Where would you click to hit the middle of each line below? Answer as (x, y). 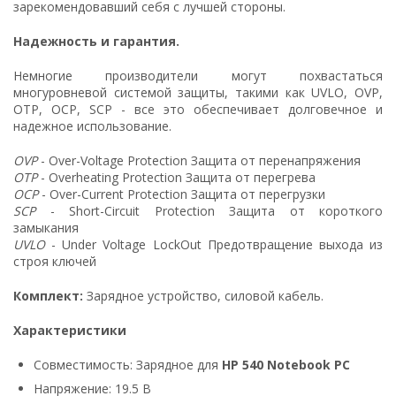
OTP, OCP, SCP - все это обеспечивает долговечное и (198, 109)
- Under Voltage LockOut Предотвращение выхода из (214, 244)
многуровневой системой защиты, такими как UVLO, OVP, (198, 92)
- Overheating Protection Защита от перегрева (176, 177)
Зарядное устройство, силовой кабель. (205, 295)
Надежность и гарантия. (96, 41)
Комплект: (50, 295)
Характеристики (70, 330)
